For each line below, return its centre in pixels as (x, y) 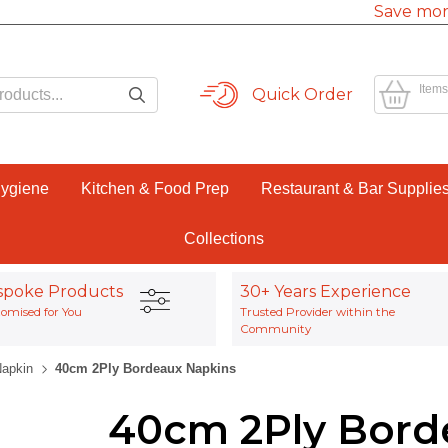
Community (275, 329)
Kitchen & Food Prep (154, 188)
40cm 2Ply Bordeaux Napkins (145, 368)
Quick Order (303, 94)
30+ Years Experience (325, 291)
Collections (224, 238)
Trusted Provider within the (317, 312)
